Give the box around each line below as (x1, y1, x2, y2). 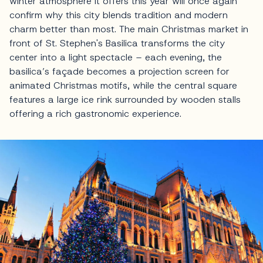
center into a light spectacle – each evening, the (9, 51, 222, 64)
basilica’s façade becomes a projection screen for (9, 65, 230, 78)
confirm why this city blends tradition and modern (9, 9, 228, 22)
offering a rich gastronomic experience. (9, 107, 181, 120)
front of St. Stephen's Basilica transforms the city (9, 37, 225, 50)
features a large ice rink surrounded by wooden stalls (9, 93, 241, 106)
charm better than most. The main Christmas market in (9, 23, 248, 36)
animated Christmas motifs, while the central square (9, 79, 237, 92)
